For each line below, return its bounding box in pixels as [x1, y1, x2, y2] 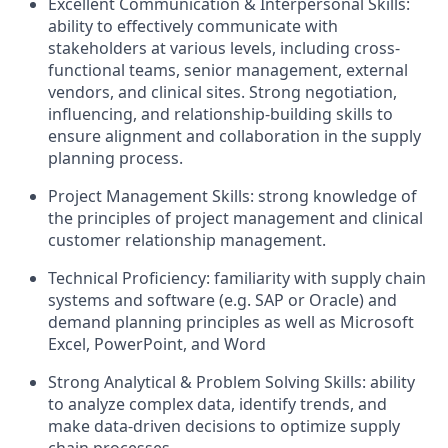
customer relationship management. [48, 229, 326, 251]
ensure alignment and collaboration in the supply [48, 125, 421, 147]
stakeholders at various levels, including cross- [48, 37, 400, 59]
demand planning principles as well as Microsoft [48, 311, 414, 333]
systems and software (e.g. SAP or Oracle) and [48, 289, 397, 311]
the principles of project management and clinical [48, 207, 423, 229]
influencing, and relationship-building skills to [48, 103, 393, 125]
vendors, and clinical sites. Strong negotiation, [48, 81, 397, 103]
